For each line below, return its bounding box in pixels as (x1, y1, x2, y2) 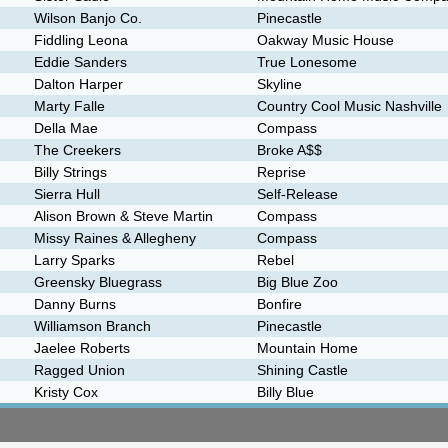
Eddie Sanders (34, 54, 127, 70)
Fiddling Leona (34, 32, 128, 48)
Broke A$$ (257, 142, 322, 158)
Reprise (257, 164, 306, 180)
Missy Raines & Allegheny (34, 230, 196, 246)
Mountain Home (257, 340, 358, 356)
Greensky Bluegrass (34, 274, 162, 290)
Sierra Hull (34, 186, 100, 202)
